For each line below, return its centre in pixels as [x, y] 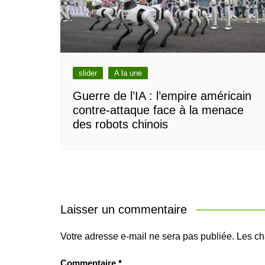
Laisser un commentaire [124, 209]
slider [88, 73]
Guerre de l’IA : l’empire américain [162, 96]
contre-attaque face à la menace [158, 110]
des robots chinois [120, 124]
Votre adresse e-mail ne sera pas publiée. [147, 236]
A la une [128, 73]
